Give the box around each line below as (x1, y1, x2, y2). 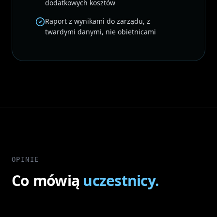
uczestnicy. (83, 170, 159, 190)
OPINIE (12, 155, 39, 163)
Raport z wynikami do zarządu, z (45, 16, 150, 26)
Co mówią (12, 170, 83, 190)
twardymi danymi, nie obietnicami (45, 27, 156, 36)
